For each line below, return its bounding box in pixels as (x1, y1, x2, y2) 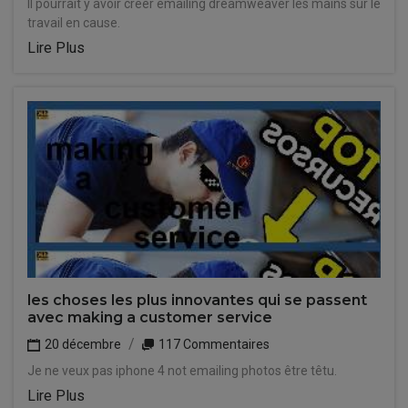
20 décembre (42, 337, 121, 352)
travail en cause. (27, 15, 120, 30)
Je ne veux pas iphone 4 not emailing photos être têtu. (27, 363, 337, 378)
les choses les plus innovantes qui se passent (27, 291, 367, 309)
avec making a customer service (27, 309, 272, 326)
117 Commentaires (156, 337, 270, 352)
